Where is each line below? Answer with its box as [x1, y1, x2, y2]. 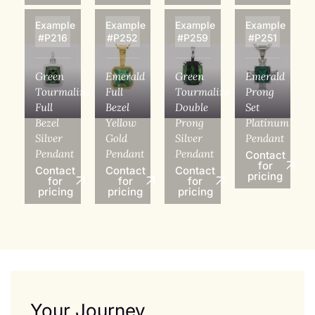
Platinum [245, 115, 289, 129]
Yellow [105, 115, 136, 129]
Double [175, 100, 208, 114]
